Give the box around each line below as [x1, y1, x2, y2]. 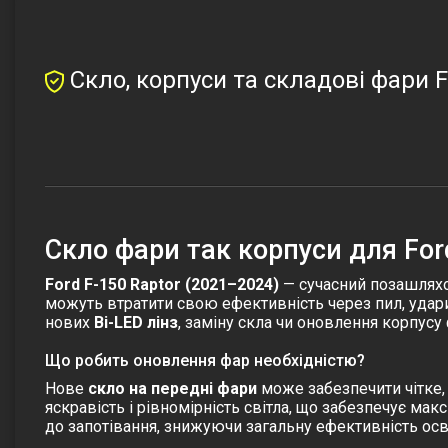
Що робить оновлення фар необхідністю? [45, 351, 365, 370]
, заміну [178, 313, 238, 332]
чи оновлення [272, 313, 382, 332]
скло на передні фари [88, 379, 257, 398]
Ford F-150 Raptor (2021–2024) [45, 275, 279, 294]
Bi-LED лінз [94, 313, 178, 332]
